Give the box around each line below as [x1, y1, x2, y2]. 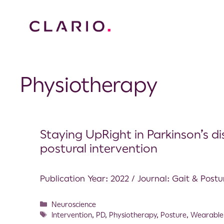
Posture [160, 210, 187, 219]
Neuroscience [51, 200, 96, 208]
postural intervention [40, 141, 157, 155]
